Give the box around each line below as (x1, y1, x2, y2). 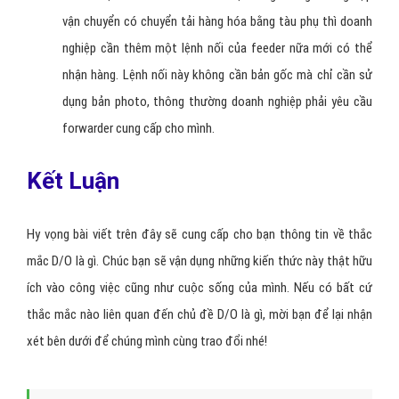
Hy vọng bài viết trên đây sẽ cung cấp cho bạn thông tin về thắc (27, 226, 372, 242)
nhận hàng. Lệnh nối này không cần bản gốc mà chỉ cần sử (62, 67, 372, 83)
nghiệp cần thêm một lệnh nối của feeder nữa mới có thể (62, 40, 372, 56)
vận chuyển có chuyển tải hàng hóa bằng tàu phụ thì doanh (62, 13, 372, 29)
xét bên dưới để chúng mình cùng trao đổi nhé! (27, 333, 267, 349)
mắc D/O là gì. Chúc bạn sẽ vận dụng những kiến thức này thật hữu (27, 253, 372, 269)
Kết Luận (27, 167, 119, 194)
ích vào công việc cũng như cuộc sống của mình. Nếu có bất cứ (27, 280, 372, 296)
